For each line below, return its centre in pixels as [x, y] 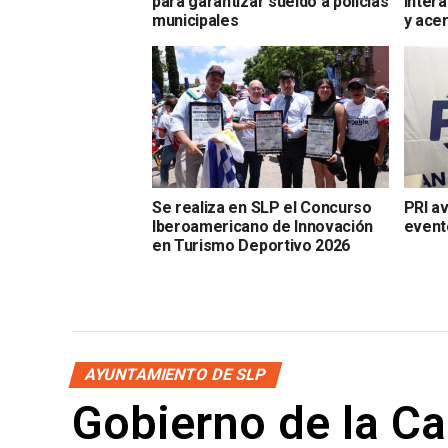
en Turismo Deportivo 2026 [251, 246]
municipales [195, 21]
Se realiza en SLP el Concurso [262, 208]
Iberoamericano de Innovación [263, 227]
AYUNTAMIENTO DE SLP [175, 375]
